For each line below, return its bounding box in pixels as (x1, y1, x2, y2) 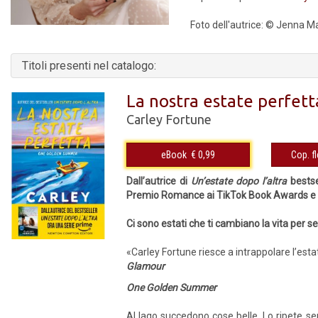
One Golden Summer (126, 282, 217, 293)
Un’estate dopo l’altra (191, 175, 287, 187)
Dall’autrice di (126, 175, 192, 187)
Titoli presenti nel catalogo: (22, 59, 156, 72)
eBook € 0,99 (191, 149, 216, 160)
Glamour (126, 261, 165, 272)
